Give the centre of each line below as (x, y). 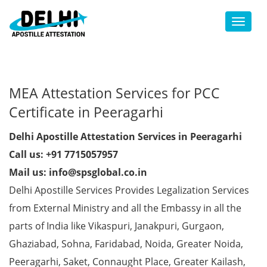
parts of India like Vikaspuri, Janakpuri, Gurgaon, (117, 226)
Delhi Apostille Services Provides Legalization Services (129, 190)
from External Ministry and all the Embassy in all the (125, 208)
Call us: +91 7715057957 (63, 154)
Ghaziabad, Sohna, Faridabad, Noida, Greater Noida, (126, 244)
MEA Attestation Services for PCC (114, 93)
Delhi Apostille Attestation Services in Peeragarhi (125, 136)
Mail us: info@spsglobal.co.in (78, 172)
